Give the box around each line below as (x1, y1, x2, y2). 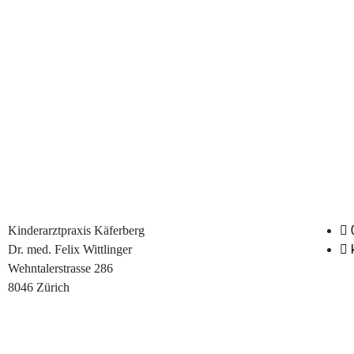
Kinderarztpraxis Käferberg (8, 223, 145, 237)
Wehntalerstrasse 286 (8, 261, 113, 275)
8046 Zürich (8, 280, 70, 294)
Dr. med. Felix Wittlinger (8, 242, 132, 256)
